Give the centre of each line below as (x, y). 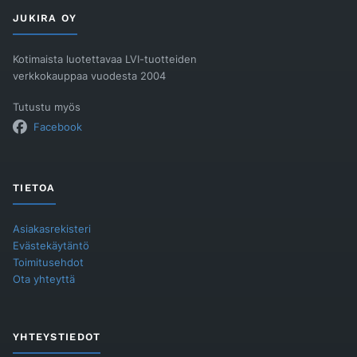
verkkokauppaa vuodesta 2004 (89, 76)
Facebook (58, 127)
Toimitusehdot (48, 263)
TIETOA (34, 188)
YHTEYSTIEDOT (57, 336)
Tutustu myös (47, 108)
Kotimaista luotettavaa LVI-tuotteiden (105, 60)
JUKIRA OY (45, 18)
